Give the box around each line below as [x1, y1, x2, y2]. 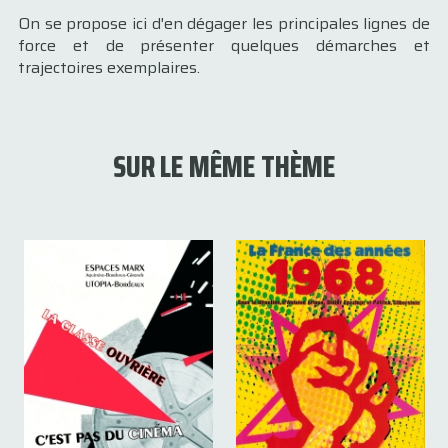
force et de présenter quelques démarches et [18, 33, 430, 58]
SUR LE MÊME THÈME [112, 143, 336, 190]
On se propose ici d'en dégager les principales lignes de [18, 11, 430, 36]
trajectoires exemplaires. [18, 55, 200, 80]
